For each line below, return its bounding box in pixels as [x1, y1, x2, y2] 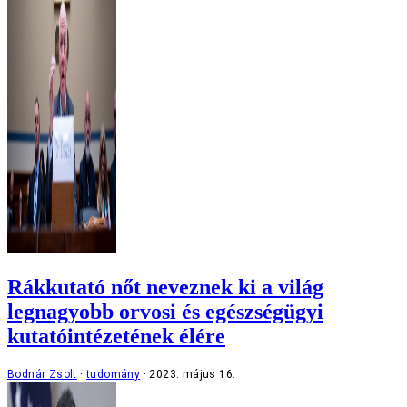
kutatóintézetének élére [7, 323, 225, 348]
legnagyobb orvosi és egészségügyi [7, 299, 323, 323]
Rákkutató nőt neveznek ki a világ [7, 274, 323, 299]
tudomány [86, 367, 141, 381]
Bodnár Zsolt [7, 367, 77, 381]
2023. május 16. [149, 367, 236, 381]
